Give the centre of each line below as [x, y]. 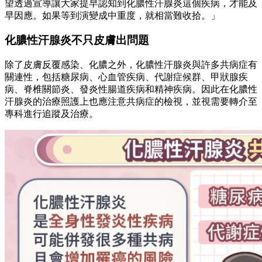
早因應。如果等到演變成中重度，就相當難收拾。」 [112, 15]
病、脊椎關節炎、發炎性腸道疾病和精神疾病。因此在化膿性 [131, 89]
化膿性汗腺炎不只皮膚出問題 [77, 40]
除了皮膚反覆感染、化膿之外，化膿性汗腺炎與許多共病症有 [131, 65]
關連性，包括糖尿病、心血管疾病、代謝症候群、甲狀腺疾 [126, 77]
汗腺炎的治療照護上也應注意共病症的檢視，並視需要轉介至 [131, 102]
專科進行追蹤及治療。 [51, 114]
